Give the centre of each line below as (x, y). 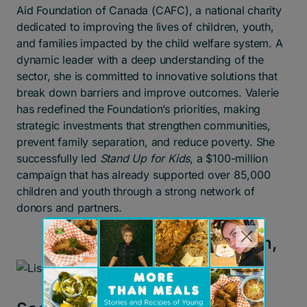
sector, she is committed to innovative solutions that (147, 76)
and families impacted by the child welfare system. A (150, 43)
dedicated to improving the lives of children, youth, (145, 27)
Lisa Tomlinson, (217, 243)
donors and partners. (70, 208)
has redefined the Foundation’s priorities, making (139, 109)
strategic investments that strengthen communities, (144, 125)
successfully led (58, 158)
